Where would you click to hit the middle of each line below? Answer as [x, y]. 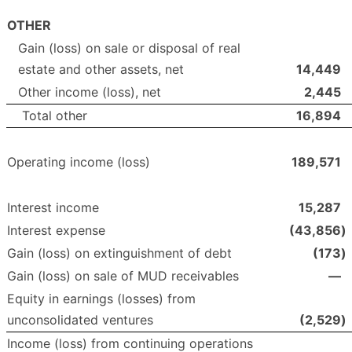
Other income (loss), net [90, 92]
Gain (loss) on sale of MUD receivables [123, 276]
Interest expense [56, 231]
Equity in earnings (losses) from [101, 299]
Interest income [53, 208]
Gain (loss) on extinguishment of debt [119, 253]
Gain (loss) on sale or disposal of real [129, 48]
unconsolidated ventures [80, 320]
